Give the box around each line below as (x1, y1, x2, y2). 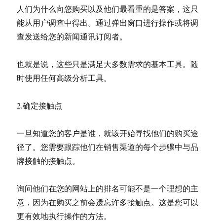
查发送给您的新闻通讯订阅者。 (17, 31, 128, 41)
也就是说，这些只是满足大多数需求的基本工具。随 (17, 59, 199, 69)
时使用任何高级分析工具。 (17, 73, 112, 83)
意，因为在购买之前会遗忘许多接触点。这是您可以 (17, 197, 199, 207)
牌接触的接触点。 (17, 155, 80, 166)
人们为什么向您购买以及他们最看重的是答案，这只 (17, 3, 199, 14)
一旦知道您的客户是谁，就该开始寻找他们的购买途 (17, 128, 199, 138)
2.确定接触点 (17, 100, 63, 110)
